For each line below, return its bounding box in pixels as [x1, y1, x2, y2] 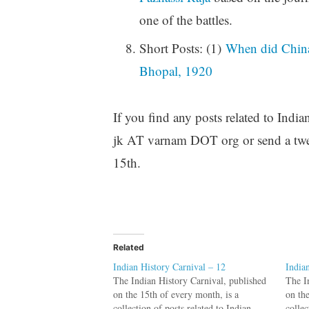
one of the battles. [139, 11, 232, 29]
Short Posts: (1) [139, 39, 226, 57]
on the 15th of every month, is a [112, 288, 239, 301]
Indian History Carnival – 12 [112, 260, 226, 274]
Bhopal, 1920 [139, 62, 212, 80]
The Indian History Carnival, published [112, 274, 266, 288]
